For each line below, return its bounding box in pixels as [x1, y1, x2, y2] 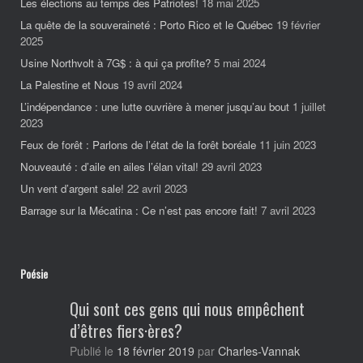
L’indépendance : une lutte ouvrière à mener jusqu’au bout [20, 98, 289, 114]
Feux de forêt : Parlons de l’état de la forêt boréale [20, 136, 256, 152]
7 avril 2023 [261, 202, 315, 218]
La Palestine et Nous [20, 76, 119, 92]
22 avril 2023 [127, 180, 187, 196]
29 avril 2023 [202, 158, 262, 174]
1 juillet [293, 98, 326, 114]
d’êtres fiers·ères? [69, 318, 182, 343]
